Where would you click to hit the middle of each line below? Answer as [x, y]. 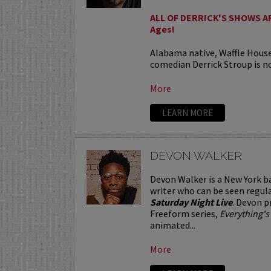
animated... [173, 225]
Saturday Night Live [191, 202]
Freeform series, [185, 213]
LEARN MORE [188, 113]
